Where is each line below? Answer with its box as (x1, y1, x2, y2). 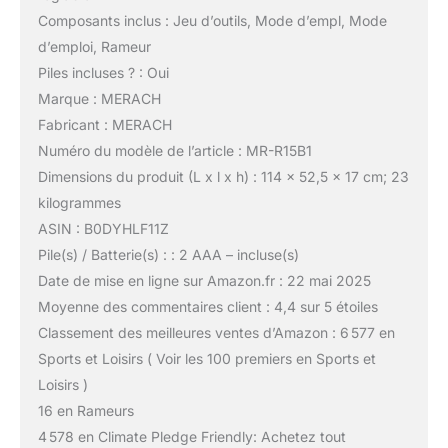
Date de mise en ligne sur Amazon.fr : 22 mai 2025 (37, 272, 371, 290)
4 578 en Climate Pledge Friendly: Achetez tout (37, 428, 346, 446)
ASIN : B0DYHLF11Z (37, 220, 169, 238)
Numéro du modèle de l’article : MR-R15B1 (37, 142, 312, 160)
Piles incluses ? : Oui (37, 64, 169, 82)
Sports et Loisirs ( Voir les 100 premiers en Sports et (37, 350, 376, 368)
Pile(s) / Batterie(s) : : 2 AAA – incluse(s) (37, 246, 299, 264)
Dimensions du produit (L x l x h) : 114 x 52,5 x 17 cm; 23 (37, 168, 409, 186)
